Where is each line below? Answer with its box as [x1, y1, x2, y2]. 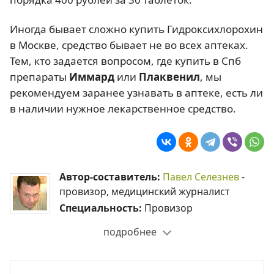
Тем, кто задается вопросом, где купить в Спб [10, 53, 241, 68]
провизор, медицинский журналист [59, 184, 230, 198]
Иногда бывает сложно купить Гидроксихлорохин [10, 21, 263, 36]
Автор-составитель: [59, 169, 163, 183]
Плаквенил [139, 69, 200, 84]
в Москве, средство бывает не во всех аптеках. [10, 37, 248, 52]
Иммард [69, 69, 114, 84]
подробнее [103, 224, 157, 239]
